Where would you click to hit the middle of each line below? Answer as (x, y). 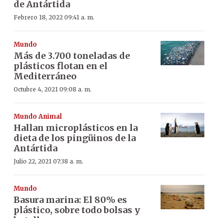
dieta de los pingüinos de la (75, 138)
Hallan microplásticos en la (76, 127)
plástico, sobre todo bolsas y (77, 210)
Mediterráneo (45, 76)
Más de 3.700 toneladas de (72, 55)
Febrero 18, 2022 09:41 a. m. (54, 17)
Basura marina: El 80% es (70, 200)
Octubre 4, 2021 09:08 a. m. (53, 89)
